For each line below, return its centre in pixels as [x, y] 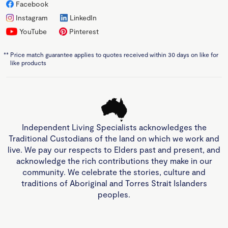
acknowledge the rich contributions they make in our [114, 161]
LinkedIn [83, 18]
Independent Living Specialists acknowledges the [114, 127]
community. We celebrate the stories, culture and [114, 172]
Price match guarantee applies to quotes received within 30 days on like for [114, 55]
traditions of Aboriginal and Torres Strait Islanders [114, 183]
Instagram [32, 18]
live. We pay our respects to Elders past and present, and [114, 150]
